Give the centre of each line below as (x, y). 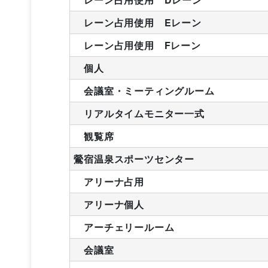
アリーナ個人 (109, 204)
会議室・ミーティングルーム (144, 90)
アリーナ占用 (109, 181)
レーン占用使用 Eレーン (138, 22)
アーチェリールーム (124, 227)
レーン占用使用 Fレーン (137, 45)
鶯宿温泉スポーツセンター (134, 159)
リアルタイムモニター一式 (139, 113)
